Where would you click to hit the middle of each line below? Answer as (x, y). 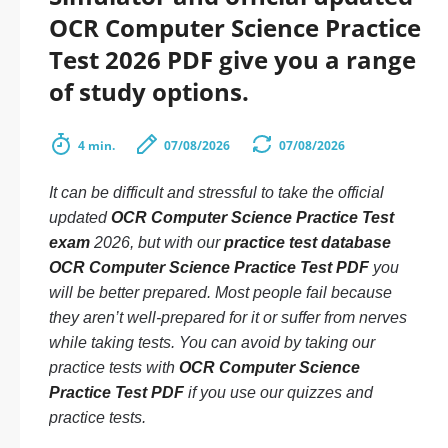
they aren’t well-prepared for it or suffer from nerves (228, 317)
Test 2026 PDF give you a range (232, 59)
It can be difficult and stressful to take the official (216, 192)
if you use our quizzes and (278, 392)
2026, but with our (157, 242)
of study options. (149, 91)
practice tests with (114, 367)
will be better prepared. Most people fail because (220, 292)
